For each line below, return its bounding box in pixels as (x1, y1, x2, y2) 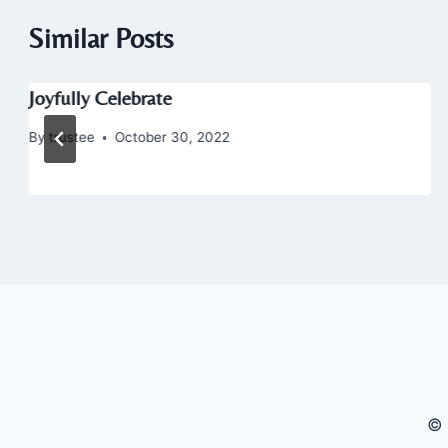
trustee (48, 129, 95, 146)
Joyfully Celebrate (28, 86, 172, 110)
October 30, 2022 (114, 129, 230, 146)
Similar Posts (28, 22, 174, 55)
